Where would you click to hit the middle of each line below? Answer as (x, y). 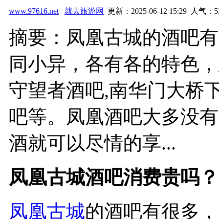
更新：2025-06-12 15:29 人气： (159, 11)
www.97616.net (34, 11)
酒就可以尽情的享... (92, 143)
